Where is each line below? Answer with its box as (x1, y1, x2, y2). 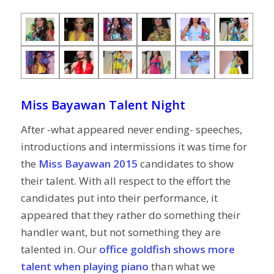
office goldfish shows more (98, 242, 235, 256)
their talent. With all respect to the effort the (20, 173, 231, 188)
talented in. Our (20, 242, 99, 256)
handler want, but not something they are (20, 224, 221, 239)
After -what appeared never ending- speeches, (20, 122, 242, 136)
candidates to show (137, 156, 234, 171)
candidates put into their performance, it (20, 190, 218, 205)
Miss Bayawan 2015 (38, 156, 138, 171)
